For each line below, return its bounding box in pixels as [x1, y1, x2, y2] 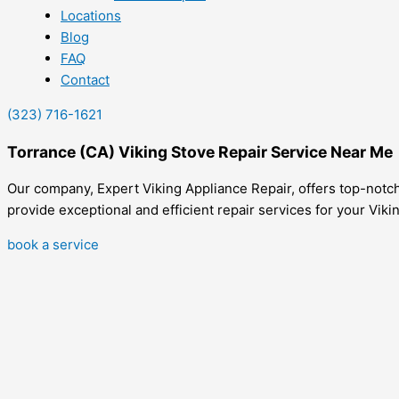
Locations [61, 7, 121, 24]
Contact [61, 71, 110, 88]
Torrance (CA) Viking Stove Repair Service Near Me [7, 142, 393, 161]
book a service [7, 236, 99, 254]
